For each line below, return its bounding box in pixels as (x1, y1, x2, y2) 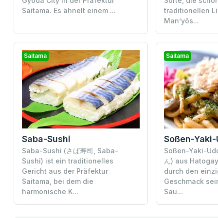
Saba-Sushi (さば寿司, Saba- (22, 146, 118, 155)
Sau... (163, 187, 183, 196)
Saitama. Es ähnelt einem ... (22, 6, 116, 15)
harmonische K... (22, 187, 78, 196)
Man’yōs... (163, 17, 199, 25)
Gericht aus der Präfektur (22, 166, 108, 175)
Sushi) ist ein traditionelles (22, 156, 113, 165)
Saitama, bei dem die (22, 177, 93, 185)
